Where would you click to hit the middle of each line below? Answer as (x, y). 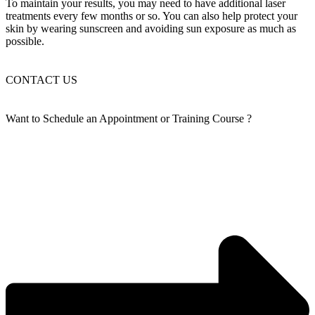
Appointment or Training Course (172, 119)
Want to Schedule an (52, 119)
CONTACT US (41, 80)
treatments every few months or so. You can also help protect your (152, 15)
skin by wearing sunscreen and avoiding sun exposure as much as (151, 28)
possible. (25, 41)
